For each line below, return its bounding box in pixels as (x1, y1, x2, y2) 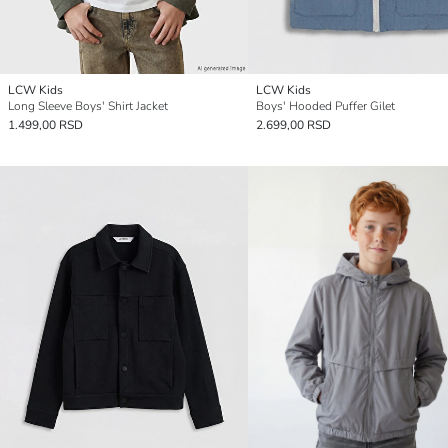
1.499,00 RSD (8, 116, 83, 133)
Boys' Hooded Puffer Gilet (256, 97, 395, 114)
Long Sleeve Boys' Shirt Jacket (8, 97, 168, 114)
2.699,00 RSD (256, 116, 331, 133)
